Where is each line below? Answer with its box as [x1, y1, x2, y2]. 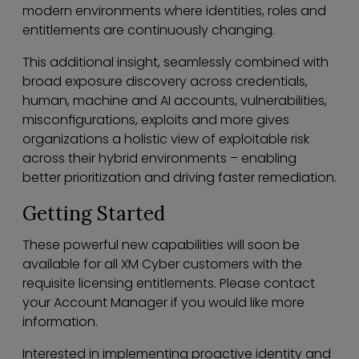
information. [22, 313, 98, 332]
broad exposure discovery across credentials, [22, 72, 308, 91]
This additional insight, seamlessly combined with [22, 53, 329, 72]
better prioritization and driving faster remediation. [22, 168, 337, 188]
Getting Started [22, 201, 165, 227]
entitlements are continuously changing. [22, 21, 275, 40]
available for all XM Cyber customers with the [22, 255, 302, 274]
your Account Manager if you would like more [22, 293, 305, 313]
